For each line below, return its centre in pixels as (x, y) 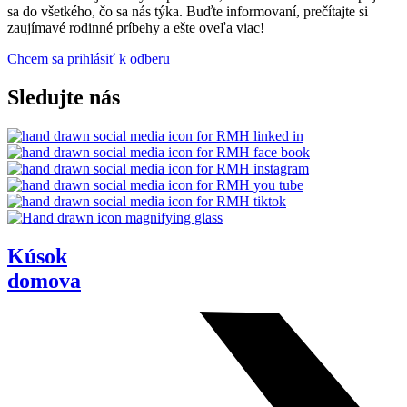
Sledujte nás (64, 98)
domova (44, 281)
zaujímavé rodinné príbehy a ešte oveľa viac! (136, 28)
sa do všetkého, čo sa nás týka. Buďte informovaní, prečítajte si (188, 12)
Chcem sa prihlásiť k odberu (89, 59)
